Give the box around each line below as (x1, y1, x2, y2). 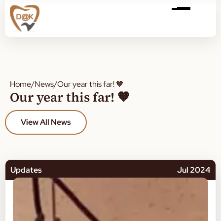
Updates (10, 165, 42, 175)
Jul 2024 (177, 165, 211, 175)
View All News (21, 117, 71, 127)
